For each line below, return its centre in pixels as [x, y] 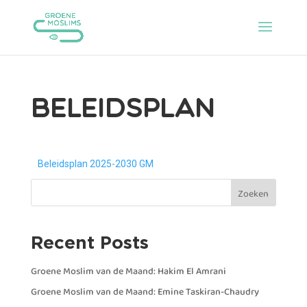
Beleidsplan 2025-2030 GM [95, 164]
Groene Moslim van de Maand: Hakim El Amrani [128, 272]
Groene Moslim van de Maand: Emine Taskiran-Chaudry [145, 292]
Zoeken [254, 194]
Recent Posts [89, 242]
